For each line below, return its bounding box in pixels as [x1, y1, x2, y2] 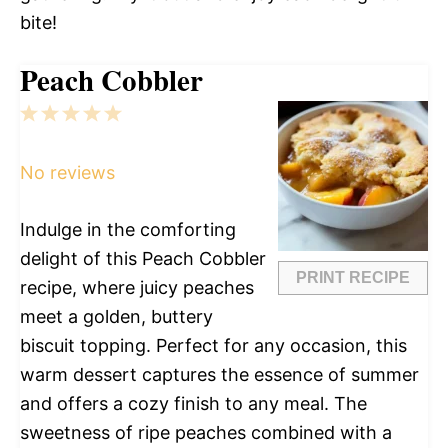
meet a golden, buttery [20, 306, 213, 328]
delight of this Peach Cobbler [20, 248, 266, 270]
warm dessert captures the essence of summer [20, 364, 419, 386]
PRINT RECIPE [296, 269, 410, 287]
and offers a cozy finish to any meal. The [20, 393, 367, 415]
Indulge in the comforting [20, 219, 236, 241]
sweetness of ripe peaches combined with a [20, 422, 392, 444]
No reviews [20, 162, 115, 184]
